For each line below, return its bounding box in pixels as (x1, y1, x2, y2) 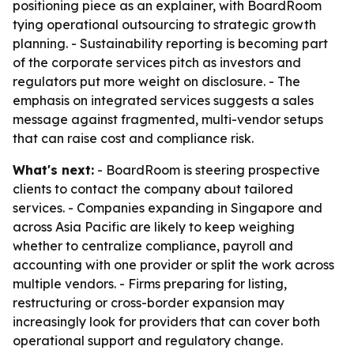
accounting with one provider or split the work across (13, 257, 334, 273)
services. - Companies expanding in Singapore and (13, 200, 322, 216)
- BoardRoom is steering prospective (94, 162, 320, 178)
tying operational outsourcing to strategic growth (13, 17, 316, 32)
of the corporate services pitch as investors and (13, 55, 301, 70)
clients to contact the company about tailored (13, 181, 293, 197)
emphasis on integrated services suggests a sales (13, 92, 314, 108)
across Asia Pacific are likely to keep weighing (13, 219, 295, 235)
